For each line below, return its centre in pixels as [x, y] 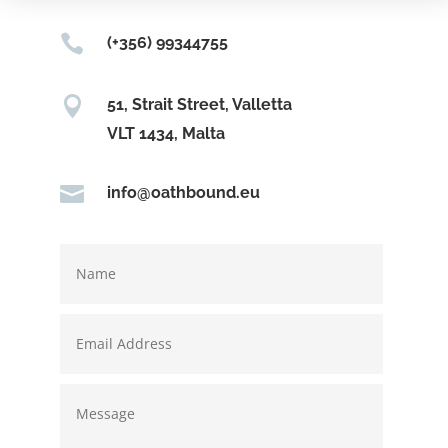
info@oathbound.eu [184, 192]
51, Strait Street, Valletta [200, 104]
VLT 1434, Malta [166, 133]
